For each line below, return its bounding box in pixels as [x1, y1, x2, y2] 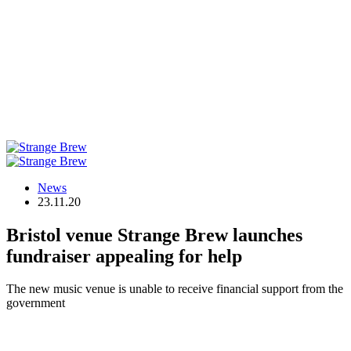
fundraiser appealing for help [6, 245, 242, 266]
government [6, 296, 65, 310]
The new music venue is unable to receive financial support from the [6, 282, 343, 296]
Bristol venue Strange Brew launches [6, 224, 302, 245]
